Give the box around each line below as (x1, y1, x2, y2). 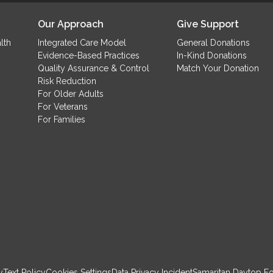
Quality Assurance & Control (38, 63, 150, 73)
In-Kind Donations (176, 50, 247, 60)
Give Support (176, 18, 239, 30)
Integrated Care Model (38, 37, 127, 48)
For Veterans (38, 101, 88, 112)
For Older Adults (38, 88, 104, 99)
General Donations (176, 37, 250, 48)
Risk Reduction (38, 76, 97, 86)
